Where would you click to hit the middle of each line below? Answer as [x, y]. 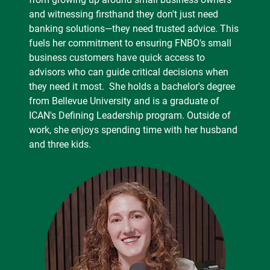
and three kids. [60, 144]
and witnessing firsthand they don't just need [124, 14]
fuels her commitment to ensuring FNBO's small [130, 43]
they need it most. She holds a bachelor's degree [132, 86]
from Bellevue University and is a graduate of [124, 101]
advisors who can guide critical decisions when [129, 72]
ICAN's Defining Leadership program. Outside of [130, 115]
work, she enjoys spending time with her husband [133, 130]
